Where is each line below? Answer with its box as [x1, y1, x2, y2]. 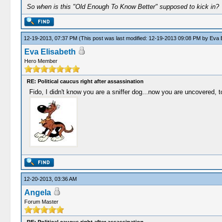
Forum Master [24, 199, 58, 205]
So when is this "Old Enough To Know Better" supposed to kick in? [26, 3, 219, 10]
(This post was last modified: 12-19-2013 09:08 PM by [78, 35, 210, 41]
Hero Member [24, 58, 57, 64]
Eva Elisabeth [24, 48, 76, 56]
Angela [24, 188, 51, 197]
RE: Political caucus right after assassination [26, 78, 144, 84]
